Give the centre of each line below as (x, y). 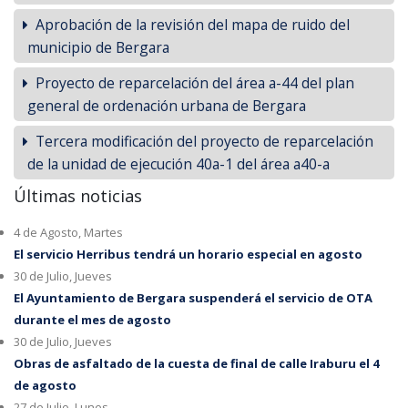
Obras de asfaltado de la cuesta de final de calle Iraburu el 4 (196, 364)
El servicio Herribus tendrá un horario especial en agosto (188, 255)
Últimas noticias (78, 196)
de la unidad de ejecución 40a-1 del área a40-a (178, 164)
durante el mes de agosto (92, 320)
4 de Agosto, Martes (68, 233)
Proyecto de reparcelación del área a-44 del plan (195, 83)
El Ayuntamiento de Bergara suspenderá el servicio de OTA (193, 298)
